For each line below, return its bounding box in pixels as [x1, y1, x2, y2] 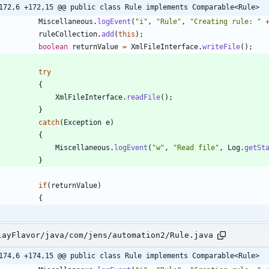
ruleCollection [38, 29, 97, 38]
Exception [64, 118, 101, 127]
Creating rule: [194, 17, 257, 26]
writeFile [202, 42, 240, 51]
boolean [38, 42, 68, 51]
